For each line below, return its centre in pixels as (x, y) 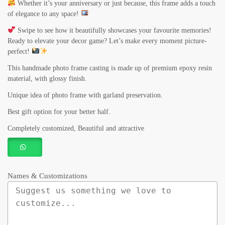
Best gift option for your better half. (59, 111)
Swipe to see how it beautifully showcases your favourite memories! (113, 30)
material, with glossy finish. (47, 78)
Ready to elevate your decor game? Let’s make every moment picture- (107, 41)
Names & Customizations (47, 176)
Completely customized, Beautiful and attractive (76, 128)
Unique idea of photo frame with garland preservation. (85, 95)
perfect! (20, 51)
